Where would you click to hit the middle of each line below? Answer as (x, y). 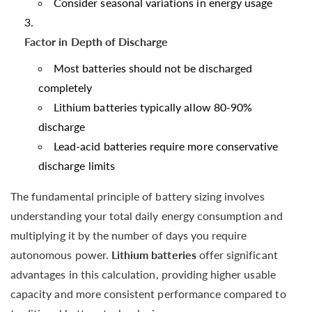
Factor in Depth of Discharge (96, 41)
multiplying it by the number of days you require (129, 235)
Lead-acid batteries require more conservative (166, 146)
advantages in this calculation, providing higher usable (143, 274)
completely (65, 87)
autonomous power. (61, 254)
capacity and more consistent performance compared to (148, 293)
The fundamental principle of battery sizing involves (138, 196)
